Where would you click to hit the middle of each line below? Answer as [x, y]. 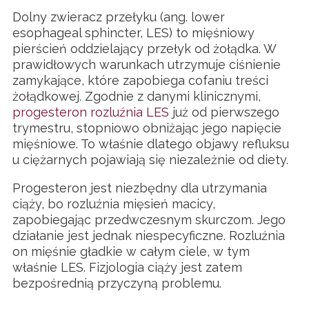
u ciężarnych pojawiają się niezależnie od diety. [150, 160]
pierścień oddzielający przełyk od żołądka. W [144, 49]
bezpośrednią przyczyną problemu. [117, 283]
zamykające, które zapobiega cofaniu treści [140, 81]
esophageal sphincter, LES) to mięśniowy [133, 33]
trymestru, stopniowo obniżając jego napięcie [147, 128]
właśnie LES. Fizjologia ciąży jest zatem [127, 268]
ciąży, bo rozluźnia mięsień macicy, [114, 204]
